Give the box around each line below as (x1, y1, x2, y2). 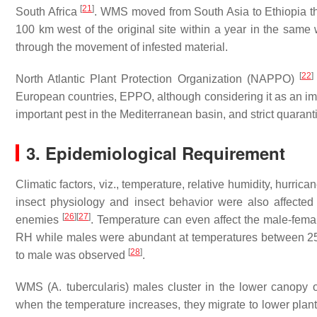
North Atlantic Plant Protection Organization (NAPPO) (16, 73, 299, 86)
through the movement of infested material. (16, 41, 228, 54)
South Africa (16, 6, 81, 18)
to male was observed (16, 249, 128, 262)
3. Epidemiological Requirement (26, 141, 285, 166)
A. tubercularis (51, 281, 125, 294)
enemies (16, 214, 62, 226)
